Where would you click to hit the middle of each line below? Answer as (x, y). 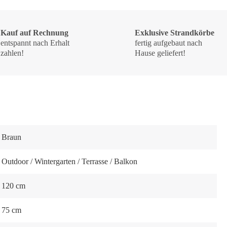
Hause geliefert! (160, 53)
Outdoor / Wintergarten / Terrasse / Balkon (69, 161)
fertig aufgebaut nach (169, 43)
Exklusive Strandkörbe (175, 32)
